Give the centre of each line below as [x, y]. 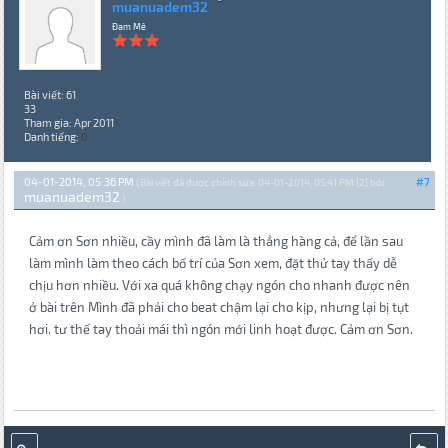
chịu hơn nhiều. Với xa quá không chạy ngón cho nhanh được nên [219, 285]
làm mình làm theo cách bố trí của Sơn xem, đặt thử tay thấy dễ [212, 263]
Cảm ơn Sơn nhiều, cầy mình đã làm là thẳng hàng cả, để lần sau [215, 241]
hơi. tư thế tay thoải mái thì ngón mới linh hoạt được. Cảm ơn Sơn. [220, 329]
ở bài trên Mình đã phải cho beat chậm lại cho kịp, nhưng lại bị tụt [218, 307]
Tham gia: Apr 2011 [68, 123]
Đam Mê [128, 27]
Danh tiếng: [52, 137]
